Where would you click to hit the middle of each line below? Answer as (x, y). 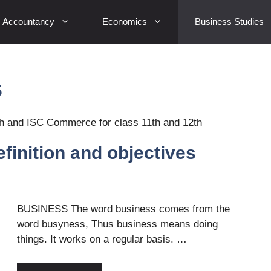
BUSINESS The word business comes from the (123, 209)
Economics (125, 21)
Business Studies (229, 21)
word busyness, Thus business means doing (117, 224)
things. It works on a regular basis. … (102, 240)
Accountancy (28, 21)
